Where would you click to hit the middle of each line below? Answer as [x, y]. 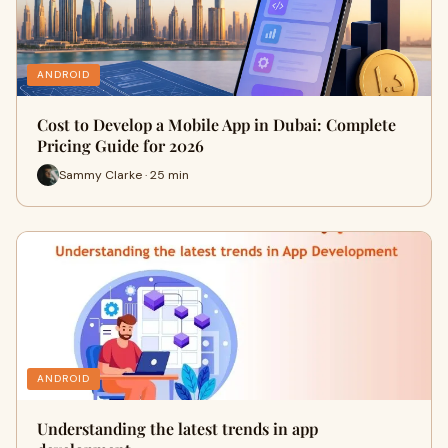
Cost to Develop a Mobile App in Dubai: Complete [216, 124]
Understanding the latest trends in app [177, 428]
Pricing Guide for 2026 [120, 145]
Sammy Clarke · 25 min [124, 174]
